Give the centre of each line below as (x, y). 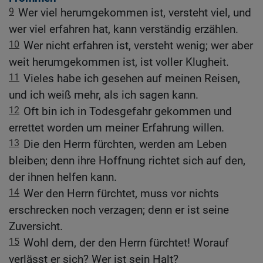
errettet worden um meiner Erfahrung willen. (117, 128)
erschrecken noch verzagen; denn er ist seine (119, 210)
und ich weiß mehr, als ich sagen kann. (104, 95)
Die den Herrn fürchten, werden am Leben (125, 144)
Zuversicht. (36, 227)
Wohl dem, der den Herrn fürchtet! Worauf (126, 243)
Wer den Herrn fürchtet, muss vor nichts (121, 194)
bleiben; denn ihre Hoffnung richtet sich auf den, (127, 161)
